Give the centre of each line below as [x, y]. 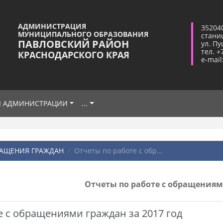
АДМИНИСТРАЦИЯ [52, 26]
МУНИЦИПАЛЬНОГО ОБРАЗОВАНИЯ [83, 34]
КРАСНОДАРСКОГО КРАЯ [73, 55]
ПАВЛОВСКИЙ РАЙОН [73, 44]
